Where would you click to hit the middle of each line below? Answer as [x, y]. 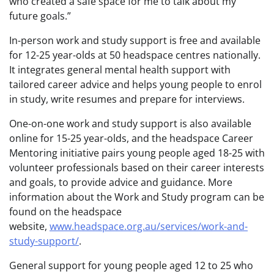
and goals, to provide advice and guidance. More [121, 183]
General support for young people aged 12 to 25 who [131, 266]
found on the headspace [65, 212]
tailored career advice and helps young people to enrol [135, 85]
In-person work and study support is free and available [135, 41]
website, [29, 227]
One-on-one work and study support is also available [130, 124]
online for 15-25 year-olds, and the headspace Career [131, 139]
